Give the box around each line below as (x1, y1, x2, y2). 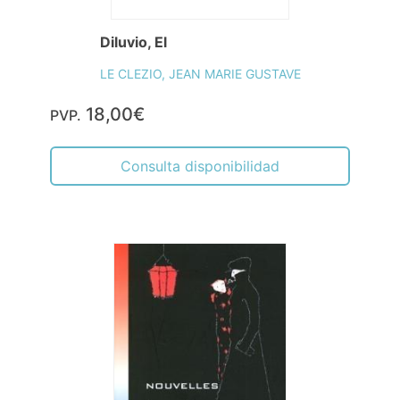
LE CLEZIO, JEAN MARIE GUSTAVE (99, 66, 301, 81)
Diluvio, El (99, 33, 167, 51)
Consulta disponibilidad (121, 157, 279, 175)
